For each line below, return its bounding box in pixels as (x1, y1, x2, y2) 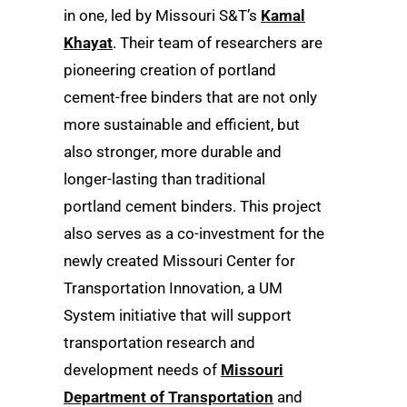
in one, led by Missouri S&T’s (64, 5, 261, 25)
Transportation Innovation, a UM (64, 278, 283, 297)
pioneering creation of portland (64, 60, 276, 79)
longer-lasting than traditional (64, 169, 265, 188)
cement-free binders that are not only (64, 87, 317, 106)
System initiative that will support (64, 305, 292, 324)
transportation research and (64, 333, 255, 352)
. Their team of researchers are (113, 33, 323, 52)
